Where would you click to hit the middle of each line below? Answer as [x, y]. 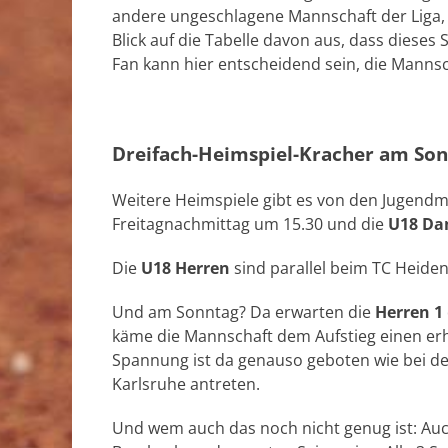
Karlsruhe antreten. [186, 384]
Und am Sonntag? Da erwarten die [243, 312]
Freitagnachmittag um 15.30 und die [250, 224]
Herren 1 [409, 312]
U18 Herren [185, 268]
